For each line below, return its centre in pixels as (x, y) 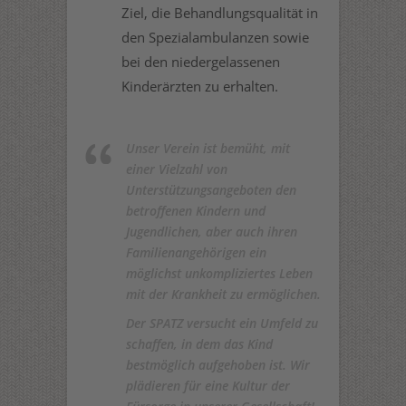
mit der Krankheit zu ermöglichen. (223, 294)
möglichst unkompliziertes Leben (219, 273)
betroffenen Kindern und (196, 210)
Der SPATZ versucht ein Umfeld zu (222, 324)
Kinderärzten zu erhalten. (200, 86)
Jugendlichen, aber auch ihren (212, 231)
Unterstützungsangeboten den (211, 189)
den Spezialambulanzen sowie (215, 37)
